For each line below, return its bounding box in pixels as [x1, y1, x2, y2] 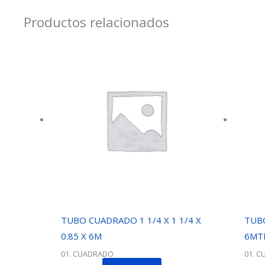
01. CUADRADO [61, 248, 114, 259]
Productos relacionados [24, 12, 169, 31]
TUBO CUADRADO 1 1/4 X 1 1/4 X [61, 214, 201, 227]
